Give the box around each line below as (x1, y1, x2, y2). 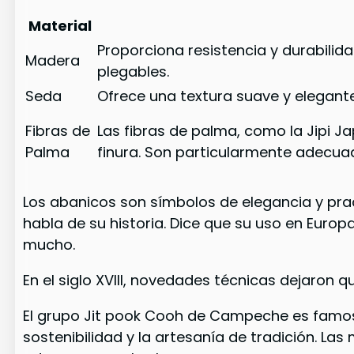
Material (28, 16, 92, 36)
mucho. (23, 234, 76, 254)
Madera (25, 51, 81, 71)
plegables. (97, 62, 170, 82)
